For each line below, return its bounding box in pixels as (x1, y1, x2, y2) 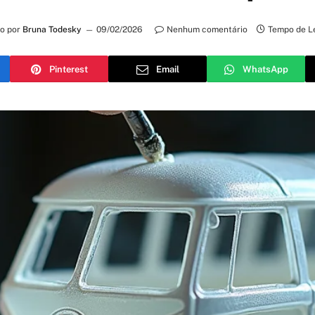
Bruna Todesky (22, 25, 82, 35)
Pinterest (49, 63, 88, 75)
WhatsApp (242, 63, 288, 75)
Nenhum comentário (166, 25, 247, 35)
